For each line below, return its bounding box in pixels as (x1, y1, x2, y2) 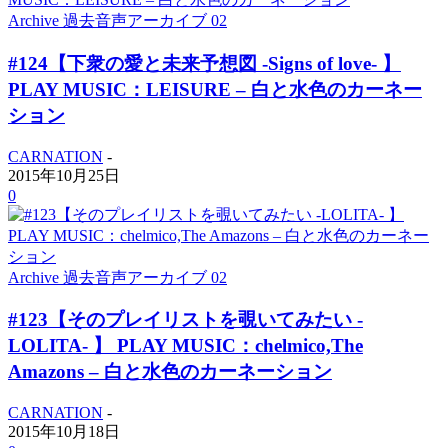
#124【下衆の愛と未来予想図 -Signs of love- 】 (8, 52, 401, 74)
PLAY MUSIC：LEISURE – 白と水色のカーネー (8, 78, 422, 100)
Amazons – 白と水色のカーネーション (8, 361, 332, 383)
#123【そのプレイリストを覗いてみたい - (8, 309, 363, 331)
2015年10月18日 (8, 423, 120, 441)
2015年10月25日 (8, 166, 120, 184)
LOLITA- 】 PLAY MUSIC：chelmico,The (8, 335, 363, 357)
